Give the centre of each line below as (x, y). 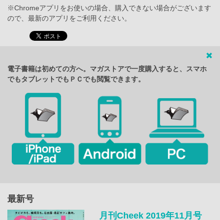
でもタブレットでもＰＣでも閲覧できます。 (76, 79)
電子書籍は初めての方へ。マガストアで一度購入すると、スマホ (107, 69)
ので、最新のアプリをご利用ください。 (69, 18)
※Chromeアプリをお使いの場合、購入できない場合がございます (109, 8)
